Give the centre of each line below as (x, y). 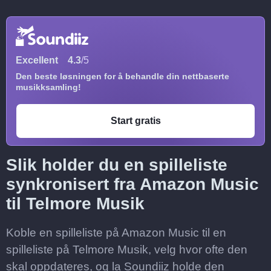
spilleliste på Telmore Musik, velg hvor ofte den (127, 250)
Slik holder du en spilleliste (117, 165)
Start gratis (135, 121)
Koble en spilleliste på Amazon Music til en (116, 233)
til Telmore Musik (75, 204)
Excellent (37, 60)
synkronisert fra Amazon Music (132, 184)
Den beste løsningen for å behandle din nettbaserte (122, 76)
